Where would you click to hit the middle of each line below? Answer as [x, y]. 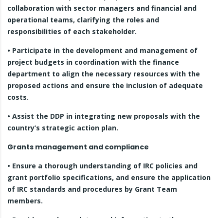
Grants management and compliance [78, 147]
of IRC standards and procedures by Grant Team [92, 189]
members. [25, 201]
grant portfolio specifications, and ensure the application [109, 177]
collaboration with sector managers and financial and [102, 8]
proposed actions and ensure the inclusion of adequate [105, 85]
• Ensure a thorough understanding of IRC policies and [102, 166]
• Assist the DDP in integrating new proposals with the [104, 116]
